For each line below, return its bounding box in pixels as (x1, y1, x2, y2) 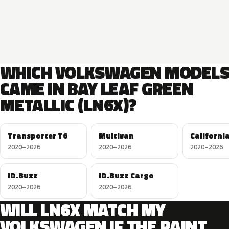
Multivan (99, 130, 134, 142)
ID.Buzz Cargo (99, 170, 154, 182)
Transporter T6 (8, 130, 67, 142)
